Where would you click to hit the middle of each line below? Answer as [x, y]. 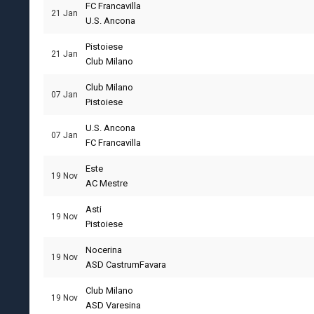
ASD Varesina [113, 305]
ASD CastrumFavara [126, 265]
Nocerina [104, 250]
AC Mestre [107, 183]
